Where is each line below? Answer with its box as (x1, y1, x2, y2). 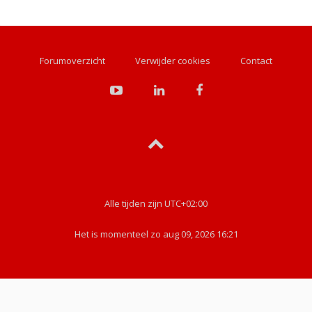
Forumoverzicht (40, 54, 105, 67)
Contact (240, 54, 272, 67)
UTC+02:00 (164, 196, 208, 210)
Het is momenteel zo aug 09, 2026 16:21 (74, 227, 238, 240)
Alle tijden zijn (104, 196, 164, 210)
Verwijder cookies (135, 54, 210, 67)
